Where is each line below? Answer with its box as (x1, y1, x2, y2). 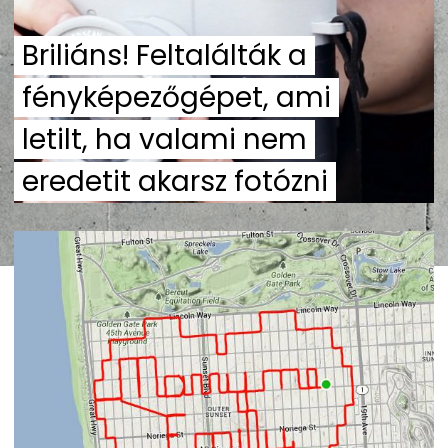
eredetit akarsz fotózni (22, 161, 328, 201)
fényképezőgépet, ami (22, 77, 331, 117)
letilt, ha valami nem (22, 119, 307, 159)
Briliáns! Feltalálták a (22, 35, 307, 75)
